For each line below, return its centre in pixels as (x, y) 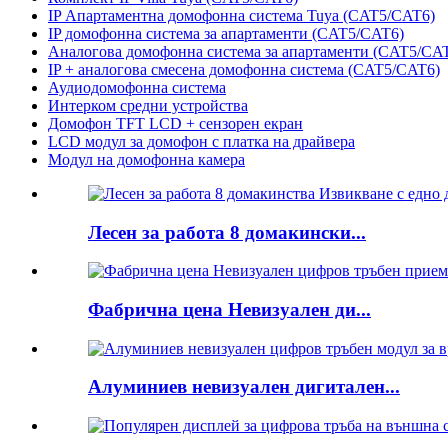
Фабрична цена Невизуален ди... (229, 309)
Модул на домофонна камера (146, 159)
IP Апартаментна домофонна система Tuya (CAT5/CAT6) (241, 15)
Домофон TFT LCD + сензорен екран (175, 123)
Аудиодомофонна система (137, 87)
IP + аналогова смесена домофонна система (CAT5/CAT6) (244, 69)
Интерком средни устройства (148, 105)
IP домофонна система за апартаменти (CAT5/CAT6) (226, 33)
